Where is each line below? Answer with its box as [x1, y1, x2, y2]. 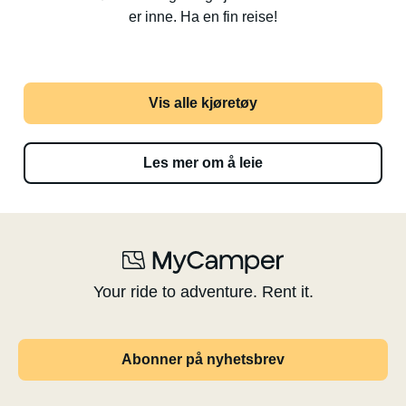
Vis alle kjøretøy [149, 95, 257, 111]
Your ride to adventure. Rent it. [92, 283, 314, 301]
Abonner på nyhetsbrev [121, 352, 285, 367]
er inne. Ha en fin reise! [129, 9, 277, 24]
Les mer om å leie [143, 155, 263, 170]
